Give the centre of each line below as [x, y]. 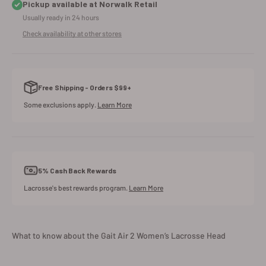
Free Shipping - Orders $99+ [85, 87]
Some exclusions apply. [61, 105]
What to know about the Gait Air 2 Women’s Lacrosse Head [119, 236]
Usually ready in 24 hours [61, 18]
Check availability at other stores [72, 34]
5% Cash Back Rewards [77, 170]
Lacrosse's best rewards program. [76, 188]
